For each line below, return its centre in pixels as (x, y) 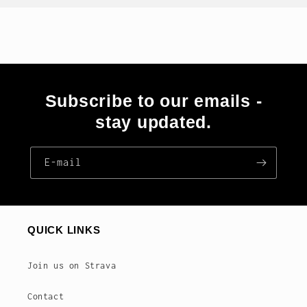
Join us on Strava (72, 266)
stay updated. (153, 122)
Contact (46, 296)
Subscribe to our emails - (153, 101)
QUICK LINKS (64, 230)
